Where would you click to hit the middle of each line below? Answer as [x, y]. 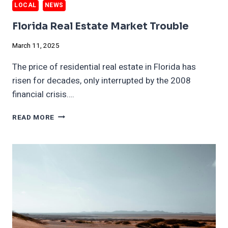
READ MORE [34, 117]
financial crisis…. [43, 94]
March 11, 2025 [36, 46]
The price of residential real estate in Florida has [104, 67]
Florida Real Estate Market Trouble [101, 27]
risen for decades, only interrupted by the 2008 [102, 80]
